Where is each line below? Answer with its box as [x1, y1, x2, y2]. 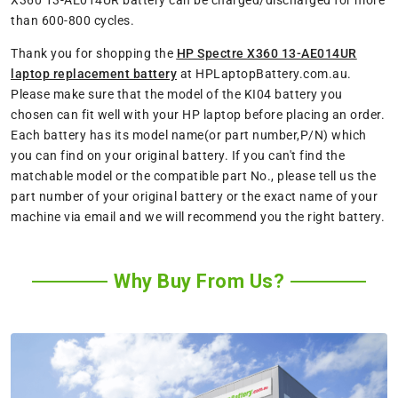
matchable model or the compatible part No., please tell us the [11, 169, 376, 184]
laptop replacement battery [11, 67, 177, 82]
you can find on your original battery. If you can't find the [11, 148, 345, 163]
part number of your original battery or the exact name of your [11, 189, 378, 204]
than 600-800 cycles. [11, 13, 134, 28]
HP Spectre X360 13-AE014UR [176, 46, 357, 61]
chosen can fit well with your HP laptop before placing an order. [11, 107, 385, 123]
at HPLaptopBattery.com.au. [177, 67, 352, 82]
